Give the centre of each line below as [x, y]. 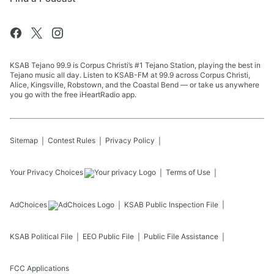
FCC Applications [39, 268]
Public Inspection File [182, 205]
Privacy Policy [130, 140]
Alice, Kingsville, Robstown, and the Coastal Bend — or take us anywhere [135, 85]
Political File [52, 236]
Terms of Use [188, 172]
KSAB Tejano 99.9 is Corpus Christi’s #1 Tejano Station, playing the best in [135, 65]
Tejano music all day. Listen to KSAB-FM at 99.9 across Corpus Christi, [130, 75]
